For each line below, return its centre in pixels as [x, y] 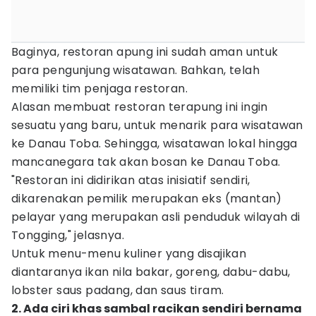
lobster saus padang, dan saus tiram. [118, 290]
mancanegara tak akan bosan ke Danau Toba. [146, 162]
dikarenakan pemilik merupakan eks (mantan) [147, 199]
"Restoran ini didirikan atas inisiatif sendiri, [131, 180]
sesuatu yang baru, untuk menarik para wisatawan [157, 125]
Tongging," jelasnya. [68, 235]
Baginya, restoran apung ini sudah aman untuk [145, 52]
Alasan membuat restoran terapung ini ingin [140, 107]
